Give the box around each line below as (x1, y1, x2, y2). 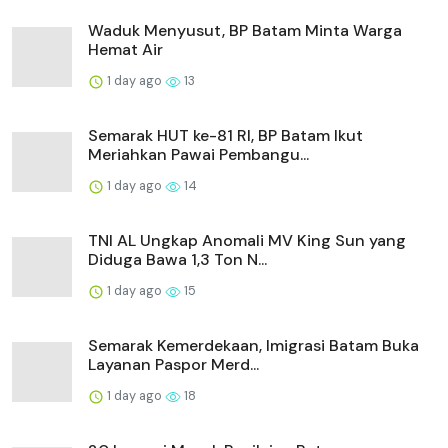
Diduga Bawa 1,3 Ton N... (88, 248, 267, 270)
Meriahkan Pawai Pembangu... (88, 143, 309, 165)
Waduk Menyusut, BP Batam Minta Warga (88, 19, 402, 41)
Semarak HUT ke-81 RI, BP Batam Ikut (88, 124, 363, 146)
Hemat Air (88, 38, 163, 60)
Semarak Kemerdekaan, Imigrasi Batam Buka (88, 334, 419, 356)
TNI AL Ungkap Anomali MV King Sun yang (88, 229, 406, 251)
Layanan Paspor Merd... (88, 353, 259, 375)
